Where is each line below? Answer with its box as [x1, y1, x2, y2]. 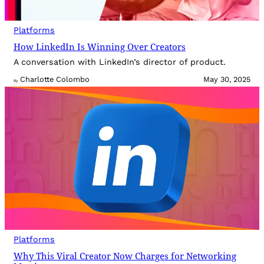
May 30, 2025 [203, 75, 250, 84]
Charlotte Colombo [20, 75, 90, 84]
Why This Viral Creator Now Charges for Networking [14, 250, 236, 262]
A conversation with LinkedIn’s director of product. [14, 57, 226, 67]
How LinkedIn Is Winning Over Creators [14, 41, 186, 52]
